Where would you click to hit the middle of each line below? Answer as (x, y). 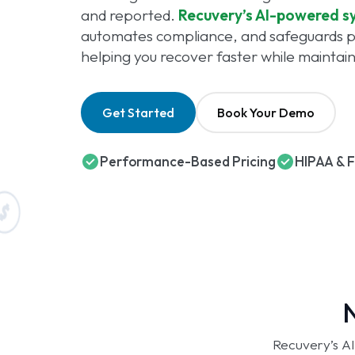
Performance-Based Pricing (188, 162)
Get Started (138, 113)
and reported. (130, 15)
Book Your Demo (266, 113)
